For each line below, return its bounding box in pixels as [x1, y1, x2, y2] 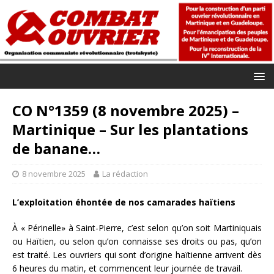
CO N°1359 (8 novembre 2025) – [12, 100, 239, 120]
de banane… [12, 138, 100, 158]
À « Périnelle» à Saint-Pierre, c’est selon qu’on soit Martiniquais [12, 221, 262, 234]
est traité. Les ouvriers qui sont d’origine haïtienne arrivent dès [12, 248, 262, 261]
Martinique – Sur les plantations [12, 119, 248, 139]
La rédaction [102, 168, 148, 179]
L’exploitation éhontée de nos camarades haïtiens [12, 196, 235, 208]
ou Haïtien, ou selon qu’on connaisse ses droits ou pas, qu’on [12, 235, 262, 247]
